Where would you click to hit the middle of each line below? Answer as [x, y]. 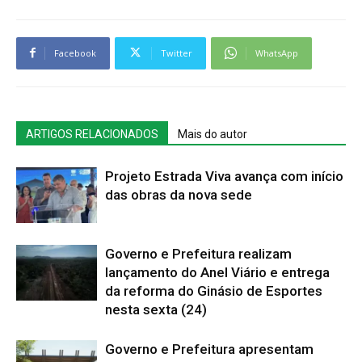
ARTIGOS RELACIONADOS [92, 134]
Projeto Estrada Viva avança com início [224, 176]
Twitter [177, 53]
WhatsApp [277, 53]
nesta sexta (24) [156, 309]
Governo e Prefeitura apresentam [209, 349]
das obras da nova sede [179, 194]
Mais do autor [213, 134]
